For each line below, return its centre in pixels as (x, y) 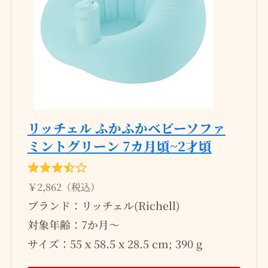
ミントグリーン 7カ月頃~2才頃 (119, 146)
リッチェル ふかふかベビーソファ (126, 128)
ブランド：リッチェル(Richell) (103, 205)
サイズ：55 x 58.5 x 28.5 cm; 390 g (115, 244)
